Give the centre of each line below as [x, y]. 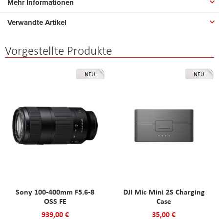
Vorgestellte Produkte [58, 50]
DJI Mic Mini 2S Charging [164, 192]
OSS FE [55, 201]
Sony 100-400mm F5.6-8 [55, 192]
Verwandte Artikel [37, 22]
